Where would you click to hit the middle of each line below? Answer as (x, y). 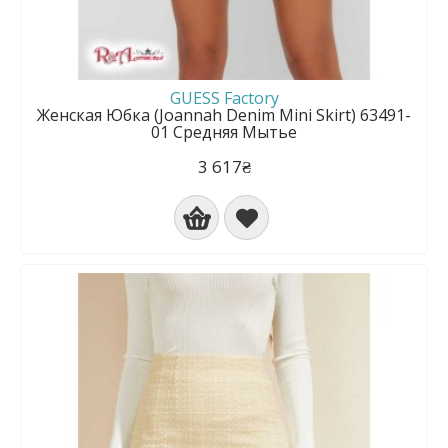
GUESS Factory (224, 98)
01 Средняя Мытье (224, 132)
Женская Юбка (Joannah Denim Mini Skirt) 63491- (224, 115)
